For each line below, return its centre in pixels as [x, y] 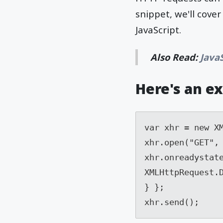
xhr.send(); [171, 202]
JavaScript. [158, 30]
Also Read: [175, 57]
